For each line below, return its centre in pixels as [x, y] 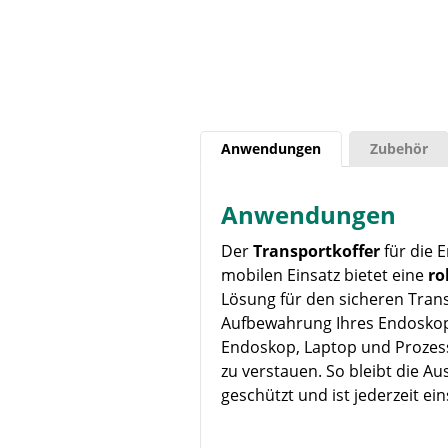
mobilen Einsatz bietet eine [324, 275]
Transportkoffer [316, 251]
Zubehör [398, 148]
